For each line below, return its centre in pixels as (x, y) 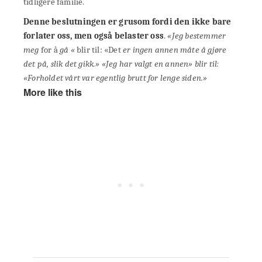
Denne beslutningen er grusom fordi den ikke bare (127, 22)
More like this (53, 92)
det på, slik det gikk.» (62, 64)
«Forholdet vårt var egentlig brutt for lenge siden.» (116, 78)
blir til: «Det (98, 50)
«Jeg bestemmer (197, 36)
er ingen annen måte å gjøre (174, 50)
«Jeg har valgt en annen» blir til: (160, 64)
